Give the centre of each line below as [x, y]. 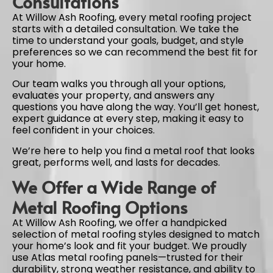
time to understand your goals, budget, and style [128, 40]
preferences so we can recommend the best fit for [135, 52]
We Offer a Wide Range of [114, 187]
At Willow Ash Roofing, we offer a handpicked [119, 223]
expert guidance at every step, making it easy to [128, 119]
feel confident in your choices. [83, 130]
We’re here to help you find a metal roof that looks [133, 151]
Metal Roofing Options [100, 207]
